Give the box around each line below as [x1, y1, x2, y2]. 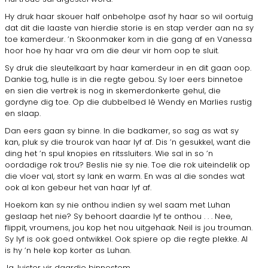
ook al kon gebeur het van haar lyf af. [5, 181, 151, 193]
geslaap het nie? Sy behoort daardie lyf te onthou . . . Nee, [5, 210, 232, 222]
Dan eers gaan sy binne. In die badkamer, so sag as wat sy [5, 124, 239, 136]
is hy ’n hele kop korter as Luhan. [5, 244, 131, 256]
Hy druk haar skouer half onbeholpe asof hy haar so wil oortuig [5, 10, 253, 22]
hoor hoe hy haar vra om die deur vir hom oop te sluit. [5, 44, 219, 56]
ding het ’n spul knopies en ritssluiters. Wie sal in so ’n [5, 147, 213, 159]
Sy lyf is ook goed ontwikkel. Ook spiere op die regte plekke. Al [5, 233, 248, 245]
